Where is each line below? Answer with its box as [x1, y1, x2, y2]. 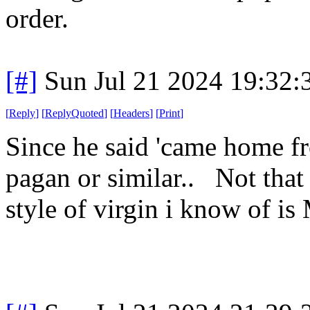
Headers [113, 107, 149, 119]
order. [6, 3, 69, 33]
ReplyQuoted [45, 107, 104, 119]
